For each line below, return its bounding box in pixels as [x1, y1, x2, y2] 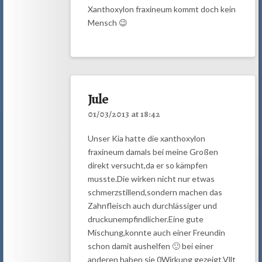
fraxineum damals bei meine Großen [87, 146, 218, 157]
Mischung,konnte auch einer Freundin [87, 227, 225, 237]
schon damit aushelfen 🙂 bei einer [87, 240, 213, 251]
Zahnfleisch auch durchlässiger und [87, 200, 217, 211]
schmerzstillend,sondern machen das [87, 187, 222, 197]
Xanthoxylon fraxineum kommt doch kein [87, 4, 236, 15]
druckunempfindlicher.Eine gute [87, 213, 204, 224]
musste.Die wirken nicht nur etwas [87, 173, 215, 184]
